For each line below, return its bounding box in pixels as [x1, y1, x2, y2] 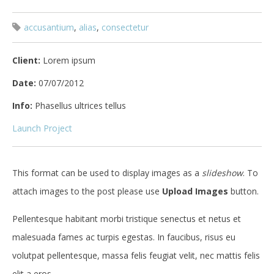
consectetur [101, 21, 149, 33]
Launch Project [12, 122, 72, 134]
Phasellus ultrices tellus [35, 99, 127, 111]
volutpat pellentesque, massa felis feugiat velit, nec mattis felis [12, 249, 260, 261]
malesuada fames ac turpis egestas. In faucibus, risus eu [12, 231, 235, 243]
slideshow [202, 166, 243, 179]
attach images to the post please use [12, 185, 162, 197]
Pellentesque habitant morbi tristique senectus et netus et [12, 212, 241, 224]
